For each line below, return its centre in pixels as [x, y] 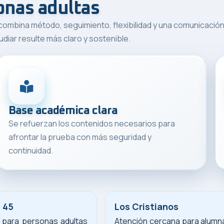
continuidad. [31, 150]
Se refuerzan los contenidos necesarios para [92, 123]
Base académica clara [63, 110]
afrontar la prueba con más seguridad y [80, 137]
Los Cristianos [146, 206]
